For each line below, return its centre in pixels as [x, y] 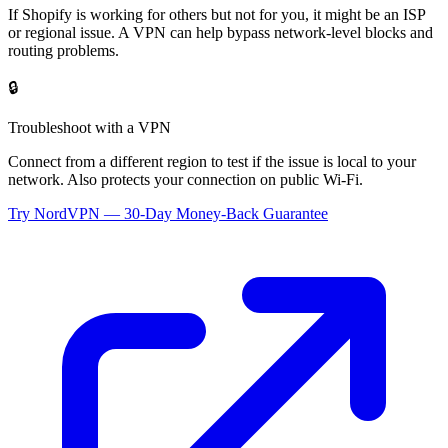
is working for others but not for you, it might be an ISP [248, 14]
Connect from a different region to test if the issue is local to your [212, 161]
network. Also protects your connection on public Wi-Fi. [185, 179]
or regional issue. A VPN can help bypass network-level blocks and [220, 32]
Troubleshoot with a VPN [89, 127]
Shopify [47, 14]
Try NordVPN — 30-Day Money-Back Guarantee [168, 213]
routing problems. [63, 50]
